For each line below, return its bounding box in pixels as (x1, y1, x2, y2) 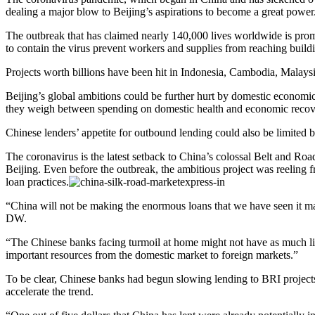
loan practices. (6, 175, 69, 188)
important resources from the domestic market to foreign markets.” (6, 248, 298, 261)
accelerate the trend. (6, 285, 94, 297)
